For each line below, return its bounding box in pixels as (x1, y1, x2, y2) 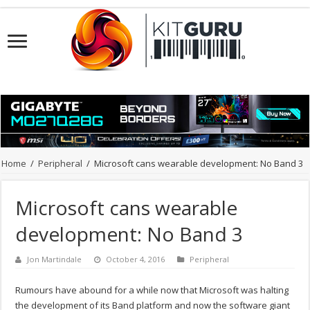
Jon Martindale (27, 254, 82, 265)
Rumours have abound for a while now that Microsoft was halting (15, 284, 289, 297)
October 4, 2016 (106, 254, 165, 265)
